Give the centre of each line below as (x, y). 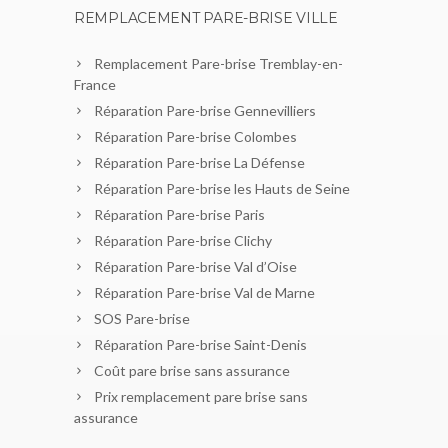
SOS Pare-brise (142, 319)
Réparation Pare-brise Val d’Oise (195, 267)
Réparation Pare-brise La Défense (199, 163)
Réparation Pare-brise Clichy (183, 241)
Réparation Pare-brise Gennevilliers (205, 111)
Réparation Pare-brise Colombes (195, 137)
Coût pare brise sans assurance (192, 371)
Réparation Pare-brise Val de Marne (204, 293)
